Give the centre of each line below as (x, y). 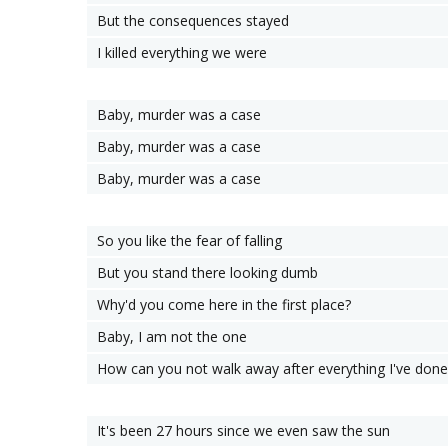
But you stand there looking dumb (207, 272)
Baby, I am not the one (172, 336)
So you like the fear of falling (189, 240)
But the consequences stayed (193, 20)
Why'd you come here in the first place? (224, 304)
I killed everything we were (182, 52)
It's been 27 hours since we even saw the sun (243, 430)
